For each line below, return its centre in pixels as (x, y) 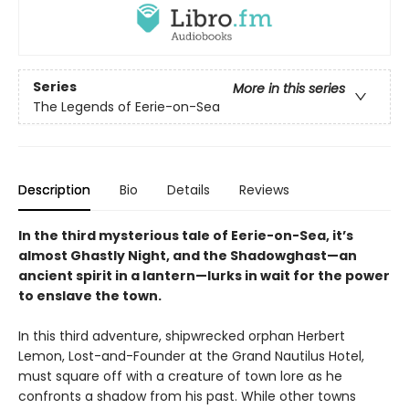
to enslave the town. (90, 296)
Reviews (264, 190)
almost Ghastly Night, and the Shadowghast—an (188, 256)
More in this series (289, 88)
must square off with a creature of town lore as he (180, 377)
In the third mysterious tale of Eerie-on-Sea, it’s (186, 236)
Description (54, 190)
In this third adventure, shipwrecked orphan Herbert (182, 336)
